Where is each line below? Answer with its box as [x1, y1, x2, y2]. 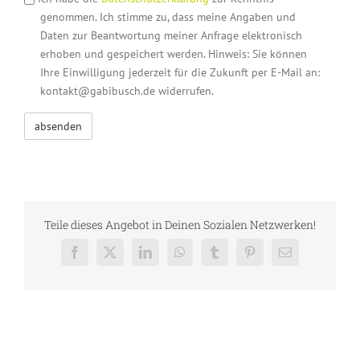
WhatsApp [178, 251, 234, 264]
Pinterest [248, 251, 292, 264]
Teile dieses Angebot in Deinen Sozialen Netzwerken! [44, 217, 316, 233]
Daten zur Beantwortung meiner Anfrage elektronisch [39, 28, 302, 43]
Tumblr [213, 251, 251, 264]
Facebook [73, 251, 124, 264]
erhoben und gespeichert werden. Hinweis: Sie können [39, 47, 307, 62]
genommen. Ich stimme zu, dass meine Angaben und [39, 10, 296, 25]
